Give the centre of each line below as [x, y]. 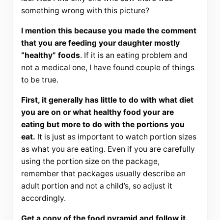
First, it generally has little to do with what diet [107, 100]
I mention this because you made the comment [109, 31]
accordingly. [43, 198]
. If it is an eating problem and [134, 55]
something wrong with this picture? [85, 11]
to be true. [40, 80]
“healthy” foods [50, 55]
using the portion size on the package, [90, 162]
